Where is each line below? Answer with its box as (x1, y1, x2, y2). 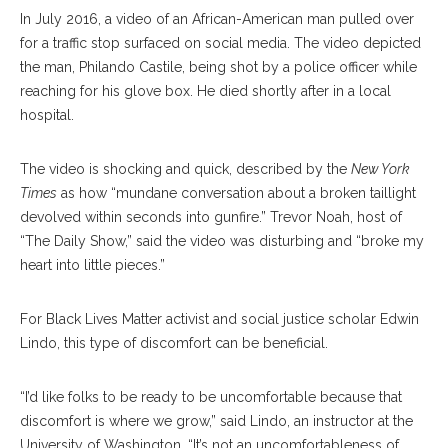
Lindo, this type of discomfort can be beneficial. (20, 335, 328, 351)
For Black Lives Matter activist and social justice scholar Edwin (20, 311, 419, 327)
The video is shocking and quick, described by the (20, 161, 351, 177)
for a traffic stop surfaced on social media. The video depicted (20, 35, 421, 51)
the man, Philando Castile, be (20, 59, 206, 75)
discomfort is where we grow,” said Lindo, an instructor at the (20, 413, 413, 429)
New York (351, 161, 410, 177)
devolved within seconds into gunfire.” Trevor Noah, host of (20, 209, 402, 225)
